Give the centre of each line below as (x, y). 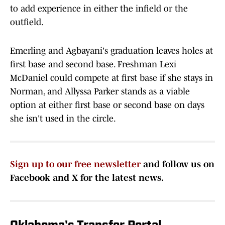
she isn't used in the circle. (63, 119)
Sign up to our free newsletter (75, 164)
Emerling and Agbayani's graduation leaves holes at (111, 51)
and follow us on (178, 164)
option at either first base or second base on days (107, 105)
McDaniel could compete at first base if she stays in (111, 78)
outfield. (27, 22)
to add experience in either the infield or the (99, 9)
